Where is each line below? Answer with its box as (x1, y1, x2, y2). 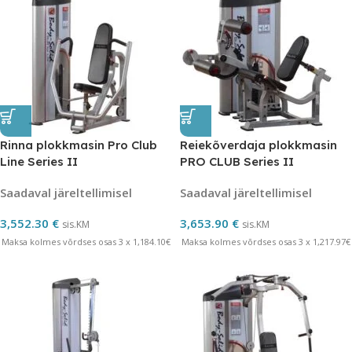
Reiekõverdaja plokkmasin (180, 137, 337, 152)
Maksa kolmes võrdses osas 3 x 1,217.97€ (181, 236, 350, 247)
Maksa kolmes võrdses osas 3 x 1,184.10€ (2, 236, 170, 247)
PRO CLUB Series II (180, 154, 294, 169)
